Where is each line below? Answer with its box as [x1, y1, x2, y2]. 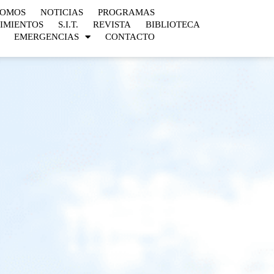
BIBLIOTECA [145, 20, 200, 29]
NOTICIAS [40, 7, 83, 17]
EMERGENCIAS [13, 32, 79, 42]
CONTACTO [105, 32, 155, 42]
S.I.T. [57, 20, 78, 29]
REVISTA [92, 20, 131, 29]
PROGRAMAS [97, 7, 155, 17]
